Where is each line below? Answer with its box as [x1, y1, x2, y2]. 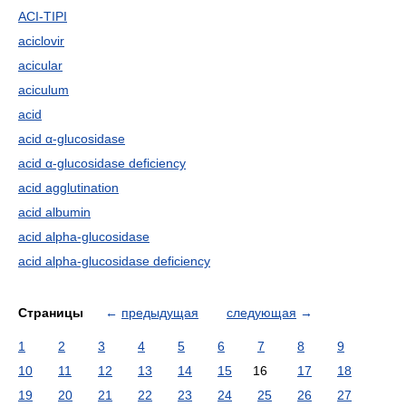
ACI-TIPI [18, 9, 67, 24]
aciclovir [18, 34, 64, 48]
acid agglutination [18, 180, 119, 195]
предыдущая [121, 305, 198, 320]
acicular [18, 58, 63, 72]
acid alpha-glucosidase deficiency [18, 254, 210, 268]
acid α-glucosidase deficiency [18, 156, 186, 170]
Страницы [18, 305, 87, 320]
